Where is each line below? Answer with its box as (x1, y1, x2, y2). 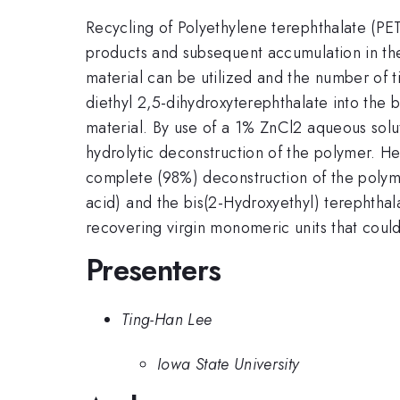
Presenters (86, 249, 221, 292)
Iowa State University (157, 353, 300, 377)
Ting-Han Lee (121, 307, 212, 331)
